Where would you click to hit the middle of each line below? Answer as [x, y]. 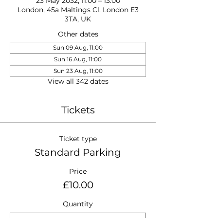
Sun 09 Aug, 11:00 [78, 47]
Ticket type [78, 139]
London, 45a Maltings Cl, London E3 [78, 10]
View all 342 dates [78, 81]
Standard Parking [78, 152]
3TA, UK [78, 19]
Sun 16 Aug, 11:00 [78, 59]
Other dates [78, 34]
